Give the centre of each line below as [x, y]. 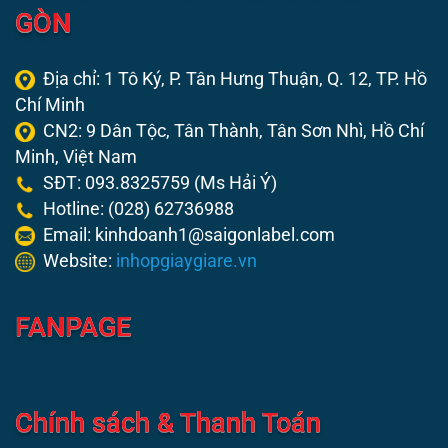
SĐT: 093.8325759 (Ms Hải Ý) [156, 183]
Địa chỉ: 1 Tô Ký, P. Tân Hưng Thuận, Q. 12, [205, 79]
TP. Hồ [401, 79]
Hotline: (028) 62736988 [134, 209]
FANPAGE [73, 326]
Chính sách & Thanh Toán [168, 422]
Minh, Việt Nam [76, 157]
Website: [75, 261]
